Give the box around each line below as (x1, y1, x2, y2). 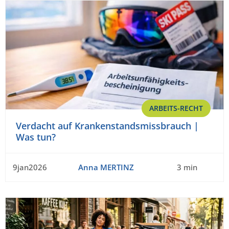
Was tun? (16, 130, 56, 143)
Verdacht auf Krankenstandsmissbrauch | (16, 119, 199, 132)
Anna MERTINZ (78, 162, 134, 172)
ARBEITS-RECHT (149, 103, 203, 113)
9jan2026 (13, 162, 47, 172)
